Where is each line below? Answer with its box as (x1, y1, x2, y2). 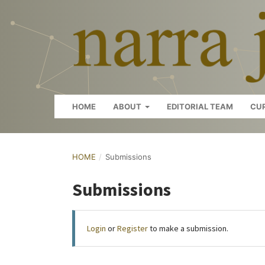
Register (117, 223, 148, 234)
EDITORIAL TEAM (167, 101, 234, 111)
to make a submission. (148, 223, 228, 234)
